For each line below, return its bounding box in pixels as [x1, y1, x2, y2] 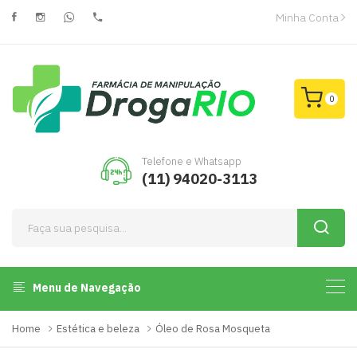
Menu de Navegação [30, 280, 141, 296]
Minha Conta [275, 10, 341, 25]
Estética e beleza [57, 322, 139, 336]
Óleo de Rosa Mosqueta [155, 322, 270, 336]
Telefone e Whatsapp [141, 155, 241, 169]
